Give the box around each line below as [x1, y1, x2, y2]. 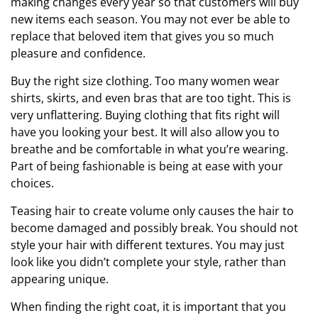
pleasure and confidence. [11, 45, 146, 61]
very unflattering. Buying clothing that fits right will [11, 106, 280, 123]
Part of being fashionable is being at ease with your [11, 158, 283, 174]
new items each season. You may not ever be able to [11, 11, 290, 27]
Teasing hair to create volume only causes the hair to [11, 202, 294, 219]
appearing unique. [11, 270, 109, 287]
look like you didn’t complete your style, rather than [11, 253, 286, 270]
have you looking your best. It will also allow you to [11, 124, 280, 140]
